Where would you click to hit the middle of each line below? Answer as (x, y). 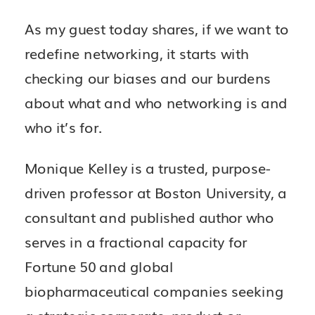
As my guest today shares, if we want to (157, 28)
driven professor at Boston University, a (156, 192)
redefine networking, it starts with (136, 53)
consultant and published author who (149, 216)
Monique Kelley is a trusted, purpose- (148, 167)
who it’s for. (66, 127)
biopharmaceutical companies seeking (154, 290)
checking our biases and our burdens (148, 78)
